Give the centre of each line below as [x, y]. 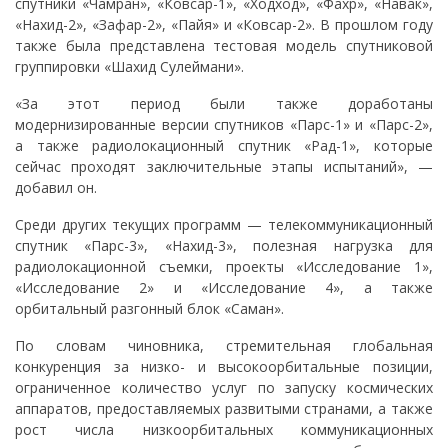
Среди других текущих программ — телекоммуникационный [224, 224]
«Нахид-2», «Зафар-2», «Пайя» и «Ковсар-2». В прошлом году [224, 24]
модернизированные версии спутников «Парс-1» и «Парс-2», [224, 124]
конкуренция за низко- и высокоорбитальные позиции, [224, 366]
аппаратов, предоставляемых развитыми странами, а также [224, 408]
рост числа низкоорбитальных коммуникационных [224, 429]
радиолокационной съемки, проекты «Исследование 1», [224, 266]
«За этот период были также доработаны [224, 103]
